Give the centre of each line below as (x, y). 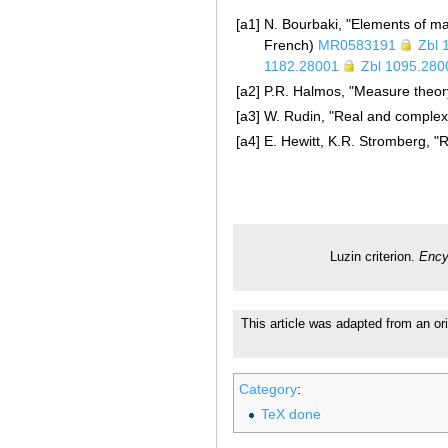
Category (268, 388)
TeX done (290, 414)
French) (291, 44)
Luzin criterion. (374, 257)
